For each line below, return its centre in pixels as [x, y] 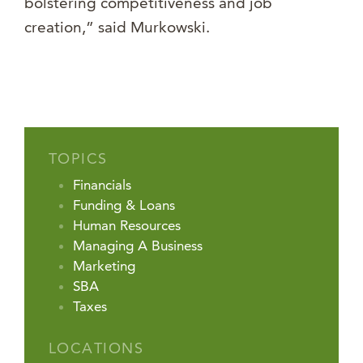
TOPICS [78, 159]
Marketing [104, 266]
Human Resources [127, 226]
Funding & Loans [124, 205]
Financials [102, 185]
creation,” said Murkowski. [117, 28]
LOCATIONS [96, 348]
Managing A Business [138, 246]
